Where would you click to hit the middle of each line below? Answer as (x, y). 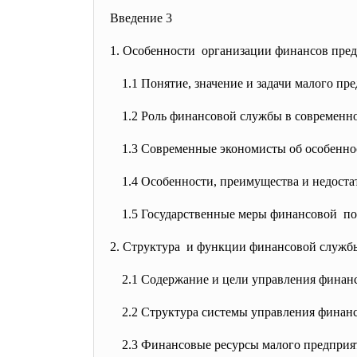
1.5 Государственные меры (196, 214)
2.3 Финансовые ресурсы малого (213, 345)
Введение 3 (141, 18)
